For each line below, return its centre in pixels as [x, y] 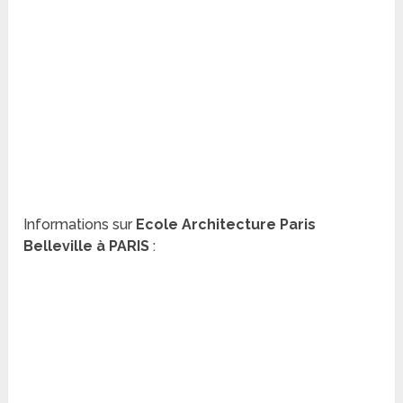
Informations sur [80, 225]
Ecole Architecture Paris [226, 225]
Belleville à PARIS [87, 246]
